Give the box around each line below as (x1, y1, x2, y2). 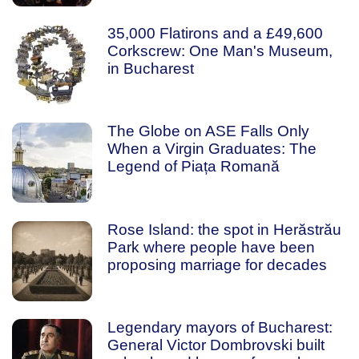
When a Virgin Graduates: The (107, 140, 317, 157)
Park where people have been (107, 238, 315, 256)
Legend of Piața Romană (107, 158, 280, 175)
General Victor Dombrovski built (107, 337, 325, 353)
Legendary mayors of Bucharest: (107, 319, 333, 336)
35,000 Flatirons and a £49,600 (107, 24, 323, 42)
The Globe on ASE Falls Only (107, 123, 309, 139)
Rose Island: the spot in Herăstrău (107, 220, 341, 238)
